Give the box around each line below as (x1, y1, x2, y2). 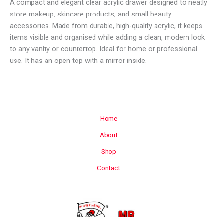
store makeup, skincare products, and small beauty (10, 10, 171, 19)
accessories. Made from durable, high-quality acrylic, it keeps (10, 21, 202, 31)
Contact (97, 163, 120, 171)
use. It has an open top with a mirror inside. (10, 56, 147, 65)
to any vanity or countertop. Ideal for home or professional (10, 45, 197, 54)
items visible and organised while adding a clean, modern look (10, 33, 205, 42)
